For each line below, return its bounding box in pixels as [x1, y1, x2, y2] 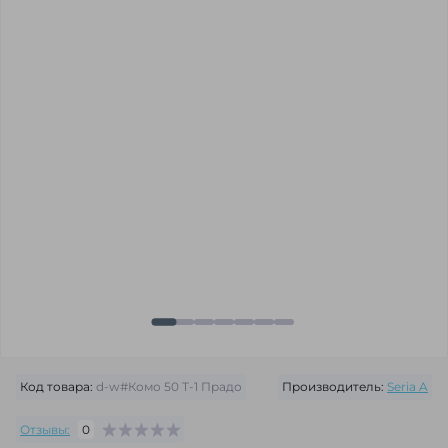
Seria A [387, 379, 428, 394]
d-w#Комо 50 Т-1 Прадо [93, 379, 242, 394]
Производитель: [282, 379, 384, 394]
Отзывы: [20, 421, 70, 437]
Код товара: [20, 379, 93, 394]
